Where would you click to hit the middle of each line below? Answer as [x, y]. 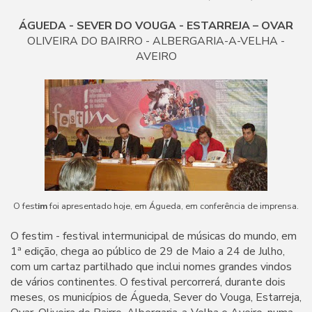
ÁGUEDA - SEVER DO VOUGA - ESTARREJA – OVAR [156, 25]
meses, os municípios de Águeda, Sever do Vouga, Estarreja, [156, 297]
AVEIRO [156, 56]
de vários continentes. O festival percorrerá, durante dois [148, 282]
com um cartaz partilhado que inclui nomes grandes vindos [151, 266]
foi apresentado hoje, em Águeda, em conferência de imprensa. [173, 205]
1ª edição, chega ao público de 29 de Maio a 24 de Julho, [148, 251]
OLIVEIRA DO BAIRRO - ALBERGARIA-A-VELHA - [156, 41]
